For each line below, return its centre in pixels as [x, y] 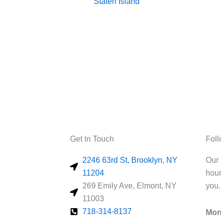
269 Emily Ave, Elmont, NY [129, 186]
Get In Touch [92, 139]
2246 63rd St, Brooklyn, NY [130, 160]
